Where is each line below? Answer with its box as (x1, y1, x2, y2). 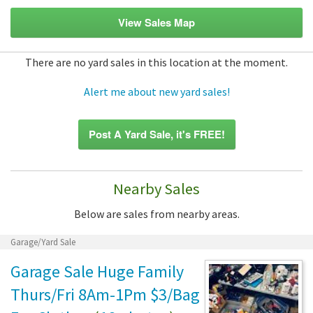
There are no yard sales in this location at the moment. (25, 54, 288, 69)
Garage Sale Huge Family (10, 260, 184, 282)
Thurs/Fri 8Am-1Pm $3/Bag (10, 283, 200, 305)
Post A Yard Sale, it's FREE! (88, 126, 225, 142)
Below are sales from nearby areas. (73, 206, 240, 221)
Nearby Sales (113, 178, 200, 198)
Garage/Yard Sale (10, 235, 75, 248)
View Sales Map (118, 14, 195, 30)
